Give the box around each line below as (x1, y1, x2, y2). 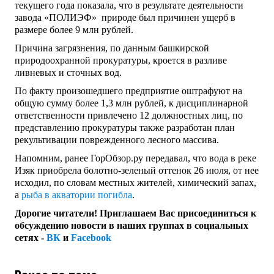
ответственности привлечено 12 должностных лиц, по (15, 110, 243, 121)
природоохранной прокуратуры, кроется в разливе (15, 55, 227, 66)
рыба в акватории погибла (21, 190, 132, 201)
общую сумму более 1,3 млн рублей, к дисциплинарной (15, 98, 248, 109)
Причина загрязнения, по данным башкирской (15, 43, 209, 54)
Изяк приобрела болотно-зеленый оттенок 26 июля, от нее (15, 165, 259, 176)
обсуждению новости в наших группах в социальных (15, 220, 248, 231)
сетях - (15, 232, 46, 243)
